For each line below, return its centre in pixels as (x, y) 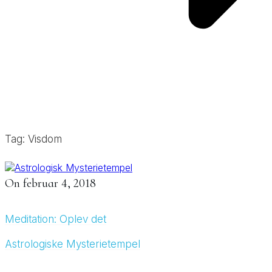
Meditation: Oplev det (56, 219)
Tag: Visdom (33, 139)
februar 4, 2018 (59, 183)
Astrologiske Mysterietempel (73, 244)
